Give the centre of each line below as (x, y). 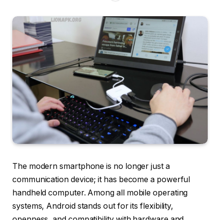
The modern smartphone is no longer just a (91, 166)
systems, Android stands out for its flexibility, (93, 206)
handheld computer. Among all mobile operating (100, 193)
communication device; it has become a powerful (101, 180)
